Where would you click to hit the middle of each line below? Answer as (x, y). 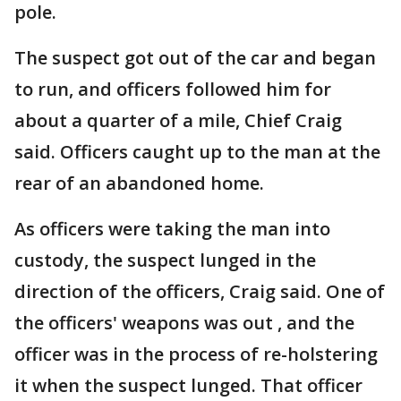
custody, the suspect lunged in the (165, 260)
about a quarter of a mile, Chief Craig (178, 120)
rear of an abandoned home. (139, 183)
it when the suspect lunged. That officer (188, 385)
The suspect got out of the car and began (195, 58)
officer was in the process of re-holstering (196, 354)
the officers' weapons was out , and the (184, 323)
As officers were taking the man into (172, 229)
